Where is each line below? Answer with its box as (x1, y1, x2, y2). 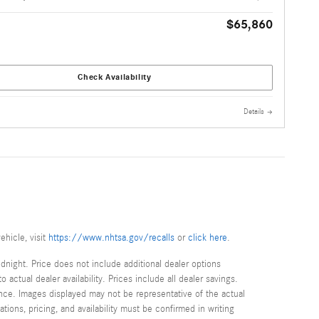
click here (188, 232, 227, 244)
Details (244, 108, 264, 116)
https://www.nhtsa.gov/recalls (48, 232, 174, 244)
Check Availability (78, 72, 152, 83)
